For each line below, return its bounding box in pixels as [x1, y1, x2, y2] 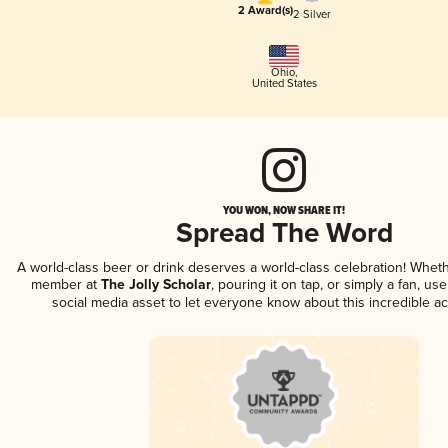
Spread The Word [175, 217, 393, 253]
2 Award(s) [237, 4, 293, 19]
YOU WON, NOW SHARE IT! [223, 202, 345, 219]
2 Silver [292, 7, 331, 21]
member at [30, 276, 97, 294]
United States [251, 77, 317, 91]
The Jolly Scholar [96, 276, 211, 295]
